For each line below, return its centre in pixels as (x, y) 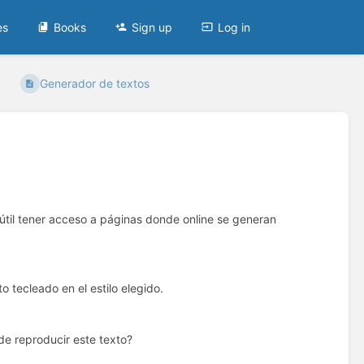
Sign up (152, 27)
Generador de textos (94, 84)
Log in (234, 27)
